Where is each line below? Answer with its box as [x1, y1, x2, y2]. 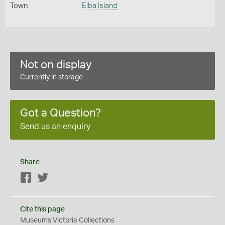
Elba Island [81, 2, 118, 10]
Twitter [49, 175, 70, 182]
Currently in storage [20, 74, 83, 81]
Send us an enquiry [20, 123, 90, 131]
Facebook [32, 175, 64, 182]
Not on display [20, 59, 92, 70]
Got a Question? [20, 107, 101, 119]
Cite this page [20, 206, 65, 213]
